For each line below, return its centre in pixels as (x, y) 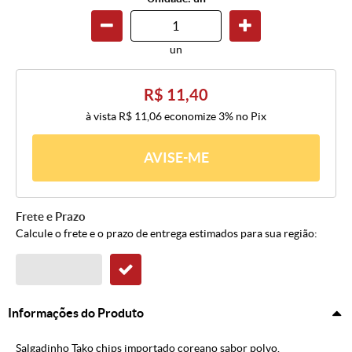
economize (190, 117)
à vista (102, 117)
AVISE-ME (176, 158)
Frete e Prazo (51, 217)
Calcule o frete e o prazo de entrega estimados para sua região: (167, 234)
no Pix (251, 117)
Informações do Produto (76, 313)
